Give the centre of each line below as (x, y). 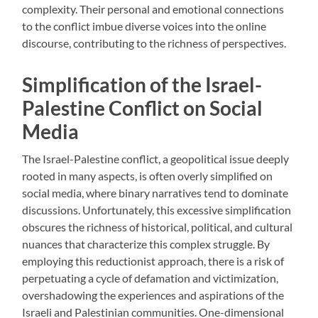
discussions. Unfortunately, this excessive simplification (157, 210)
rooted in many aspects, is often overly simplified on (148, 176)
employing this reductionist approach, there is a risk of (153, 261)
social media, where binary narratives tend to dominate (155, 193)
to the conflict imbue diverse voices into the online (144, 26)
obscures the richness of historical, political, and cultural (158, 227)
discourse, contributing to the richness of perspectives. (154, 43)
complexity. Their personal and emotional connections (153, 9)
